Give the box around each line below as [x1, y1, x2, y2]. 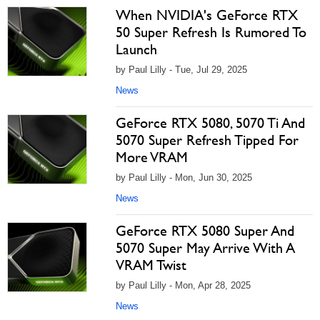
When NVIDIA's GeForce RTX [116, 6, 298, 24]
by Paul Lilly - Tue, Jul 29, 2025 [116, 64, 247, 75]
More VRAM [116, 149, 188, 166]
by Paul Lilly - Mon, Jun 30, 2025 [116, 172, 252, 183]
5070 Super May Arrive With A [116, 239, 295, 256]
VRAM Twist [116, 256, 186, 274]
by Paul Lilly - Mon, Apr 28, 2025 [116, 280, 251, 291]
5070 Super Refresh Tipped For [116, 131, 299, 149]
